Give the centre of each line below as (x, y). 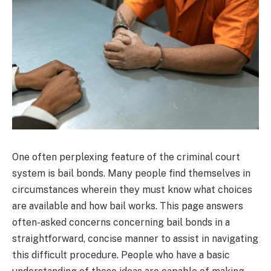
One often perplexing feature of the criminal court (126, 157)
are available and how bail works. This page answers (128, 206)
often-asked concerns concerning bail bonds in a (121, 222)
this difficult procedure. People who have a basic (121, 255)
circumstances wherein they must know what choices (132, 189)
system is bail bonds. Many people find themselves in (131, 173)
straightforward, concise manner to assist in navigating (135, 238)
